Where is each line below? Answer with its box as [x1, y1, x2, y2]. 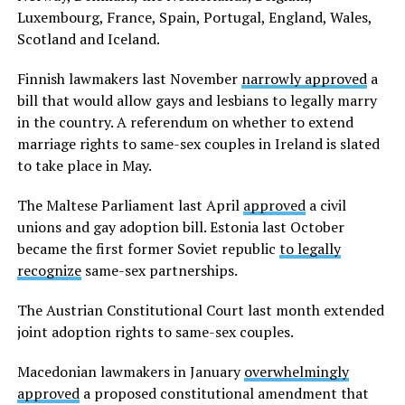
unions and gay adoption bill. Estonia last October [16, 217, 344, 238]
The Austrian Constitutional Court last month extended [16, 300, 384, 321]
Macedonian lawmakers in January [16, 362, 244, 382]
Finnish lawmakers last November [16, 69, 241, 89]
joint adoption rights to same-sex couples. [16, 322, 294, 343]
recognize [16, 260, 81, 281]
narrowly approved [240, 69, 367, 89]
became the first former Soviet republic [16, 239, 279, 259]
